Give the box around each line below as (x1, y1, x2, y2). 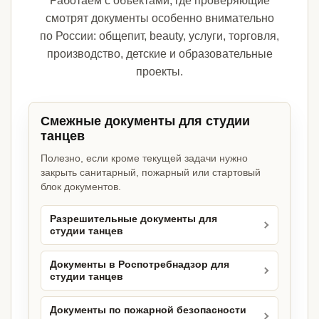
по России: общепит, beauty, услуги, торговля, (40, 30, 279, 43)
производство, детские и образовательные (46, 48, 273, 61)
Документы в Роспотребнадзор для (50, 259, 229, 271)
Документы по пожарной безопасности (50, 305, 246, 316)
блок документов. (41, 181, 121, 193)
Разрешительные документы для (50, 214, 217, 225)
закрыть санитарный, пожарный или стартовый (41, 167, 261, 179)
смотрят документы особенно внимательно (45, 12, 274, 25)
